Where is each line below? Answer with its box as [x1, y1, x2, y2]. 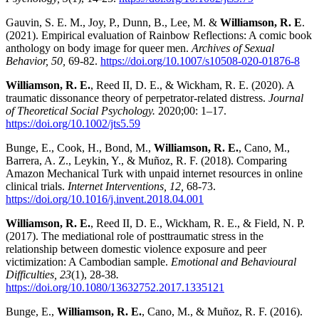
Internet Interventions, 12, [68, 180, 184, 193]
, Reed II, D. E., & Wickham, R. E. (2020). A [90, 79, 294, 92]
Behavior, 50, [6, 55, 68, 68]
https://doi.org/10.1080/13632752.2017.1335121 [6, 281, 224, 294]
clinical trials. [6, 180, 68, 193]
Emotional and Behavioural [171, 256, 296, 268]
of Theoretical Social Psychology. [6, 105, 158, 117]
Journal [268, 92, 303, 105]
